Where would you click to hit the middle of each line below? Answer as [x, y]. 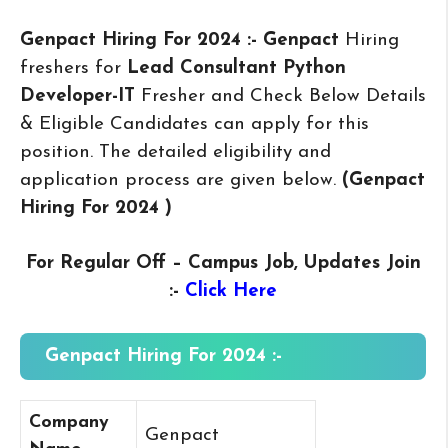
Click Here [231, 292]
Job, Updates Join [342, 264]
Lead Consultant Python [233, 69]
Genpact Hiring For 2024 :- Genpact [182, 41]
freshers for [70, 69]
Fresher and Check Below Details [283, 97]
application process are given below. [181, 181]
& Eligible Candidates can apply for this [194, 125]
